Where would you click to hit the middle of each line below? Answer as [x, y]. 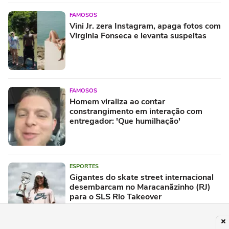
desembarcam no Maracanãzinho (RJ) [140, 187]
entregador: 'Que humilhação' [125, 121]
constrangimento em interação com [136, 111]
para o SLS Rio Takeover [116, 197]
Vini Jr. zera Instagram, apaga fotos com [145, 26]
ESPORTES [84, 166]
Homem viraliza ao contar [117, 101]
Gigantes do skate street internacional [142, 177]
